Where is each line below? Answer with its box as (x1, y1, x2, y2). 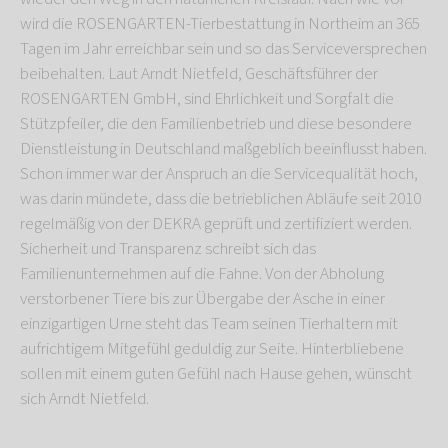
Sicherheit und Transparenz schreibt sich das (20, 237, 316, 262)
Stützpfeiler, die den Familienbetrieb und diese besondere (20, 112, 412, 137)
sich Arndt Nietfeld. (20, 387, 149, 412)
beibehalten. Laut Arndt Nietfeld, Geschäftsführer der (20, 62, 378, 87)
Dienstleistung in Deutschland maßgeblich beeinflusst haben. (20, 137, 427, 162)
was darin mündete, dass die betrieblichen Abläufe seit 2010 (20, 187, 421, 212)
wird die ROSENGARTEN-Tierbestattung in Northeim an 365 (20, 12, 420, 37)
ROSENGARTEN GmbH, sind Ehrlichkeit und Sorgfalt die (20, 87, 394, 112)
